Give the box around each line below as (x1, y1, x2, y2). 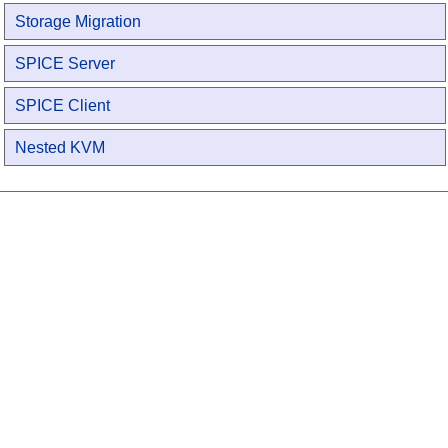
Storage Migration (15, 13, 142, 30)
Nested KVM (15, 139, 106, 156)
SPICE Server (15, 55, 116, 72)
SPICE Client (15, 97, 111, 114)
